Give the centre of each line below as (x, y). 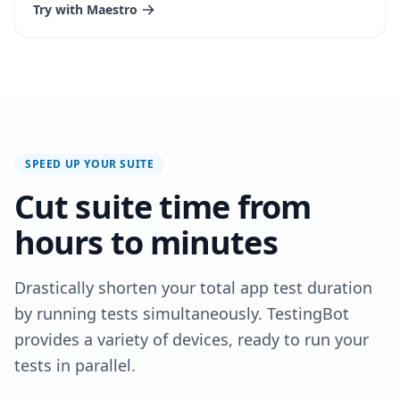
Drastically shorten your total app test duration (193, 287)
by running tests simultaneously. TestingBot (182, 313)
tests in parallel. (75, 365)
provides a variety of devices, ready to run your (192, 339)
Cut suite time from (162, 207)
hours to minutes (146, 242)
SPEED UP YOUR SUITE (90, 164)
